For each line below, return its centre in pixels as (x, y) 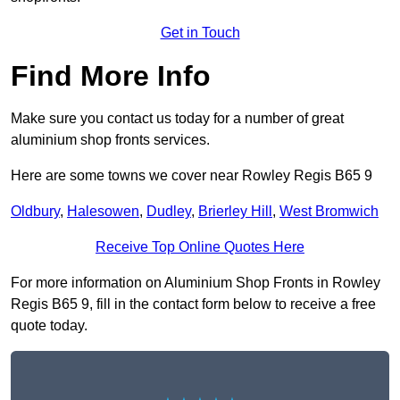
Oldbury (35, 212)
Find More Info (111, 76)
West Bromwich (329, 212)
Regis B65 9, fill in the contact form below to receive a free (193, 304)
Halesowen (103, 212)
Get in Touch (200, 33)
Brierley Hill (235, 212)
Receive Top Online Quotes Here (200, 247)
